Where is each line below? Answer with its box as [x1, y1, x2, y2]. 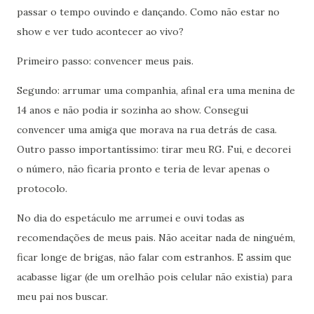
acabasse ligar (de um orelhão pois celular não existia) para [17, 270, 292, 283]
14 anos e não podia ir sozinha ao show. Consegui [17, 103, 248, 116]
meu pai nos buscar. [17, 289, 111, 303]
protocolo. [17, 182, 67, 195]
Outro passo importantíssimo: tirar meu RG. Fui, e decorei [17, 142, 291, 156]
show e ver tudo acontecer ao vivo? [17, 25, 184, 38]
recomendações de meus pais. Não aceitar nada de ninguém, [17, 231, 295, 244]
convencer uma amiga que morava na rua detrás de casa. [17, 123, 277, 136]
